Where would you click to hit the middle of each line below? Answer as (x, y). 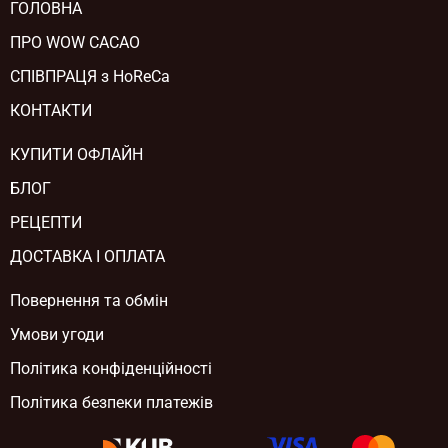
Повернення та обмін (89, 300)
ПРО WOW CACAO (75, 42)
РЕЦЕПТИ (46, 222)
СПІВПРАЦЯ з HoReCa (90, 76)
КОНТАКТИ (51, 110)
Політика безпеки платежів (111, 402)
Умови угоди (57, 334)
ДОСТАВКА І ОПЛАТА (87, 256)
